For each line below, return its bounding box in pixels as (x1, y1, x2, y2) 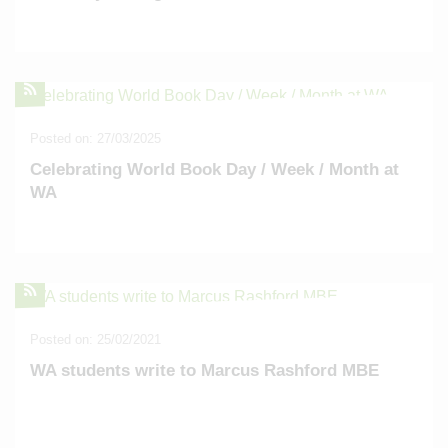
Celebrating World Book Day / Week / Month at (30, 160, 399, 179)
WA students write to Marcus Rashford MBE (30, 361, 379, 380)
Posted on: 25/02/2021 (30, 332, 161, 347)
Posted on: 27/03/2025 (30, 131, 161, 146)
